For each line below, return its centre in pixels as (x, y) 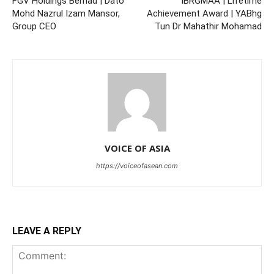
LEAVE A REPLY (47, 231)
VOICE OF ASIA (137, 148)
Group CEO (34, 26)
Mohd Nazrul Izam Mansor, (66, 13)
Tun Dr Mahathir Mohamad (208, 26)
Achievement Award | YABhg (204, 13)
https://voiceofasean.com (137, 166)
